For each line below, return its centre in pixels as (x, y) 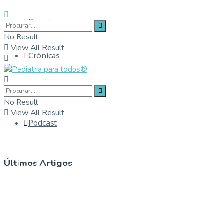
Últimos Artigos (38, 163)
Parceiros (45, 22)
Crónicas (44, 56)
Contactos (47, 89)
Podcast (43, 123)
